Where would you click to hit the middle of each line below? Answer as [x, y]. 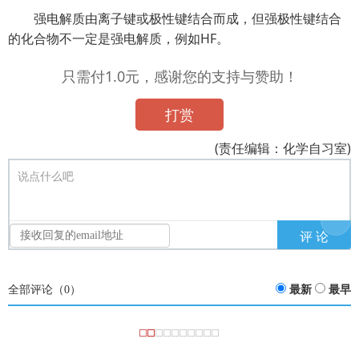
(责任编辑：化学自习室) [283, 148]
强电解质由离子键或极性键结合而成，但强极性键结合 [188, 18]
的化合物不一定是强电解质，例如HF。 [119, 38]
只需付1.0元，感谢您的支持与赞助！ [179, 76]
